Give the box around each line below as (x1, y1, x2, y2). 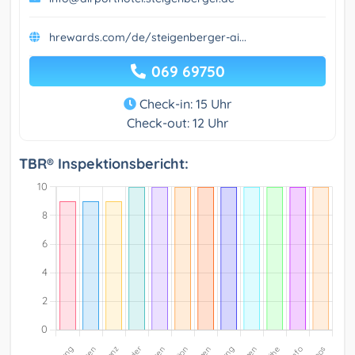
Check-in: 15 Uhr (136, 96, 231, 113)
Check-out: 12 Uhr (127, 115, 228, 132)
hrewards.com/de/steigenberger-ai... (49, 30, 246, 45)
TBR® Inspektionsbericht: (19, 155, 189, 174)
